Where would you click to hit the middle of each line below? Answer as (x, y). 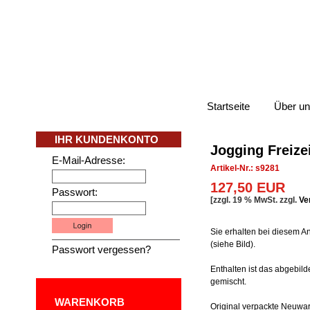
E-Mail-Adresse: (89, 160)
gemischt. (228, 282)
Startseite (228, 106)
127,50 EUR (248, 188)
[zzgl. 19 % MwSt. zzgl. (255, 200)
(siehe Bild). (233, 244)
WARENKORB (90, 302)
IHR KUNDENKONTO (107, 139)
